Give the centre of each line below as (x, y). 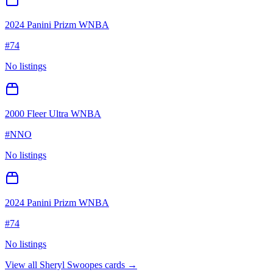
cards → (120, 265)
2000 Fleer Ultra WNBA (53, 114)
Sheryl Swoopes (71, 265)
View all (22, 265)
